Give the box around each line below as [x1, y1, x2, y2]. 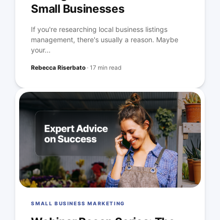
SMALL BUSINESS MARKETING [31, 200, 125, 207]
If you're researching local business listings [31, 25, 168, 34]
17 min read [90, 64, 122, 72]
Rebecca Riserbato [31, 64, 86, 72]
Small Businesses [31, 2, 125, 16]
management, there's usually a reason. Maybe [31, 35, 179, 44]
